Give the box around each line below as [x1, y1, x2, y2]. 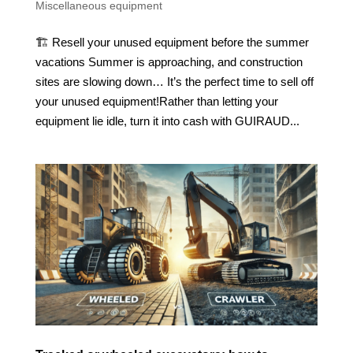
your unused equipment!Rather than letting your [35, 95, 278, 109]
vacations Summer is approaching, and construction [35, 55, 303, 69]
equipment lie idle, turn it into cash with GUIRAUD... [35, 114, 299, 128]
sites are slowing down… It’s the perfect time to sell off [35, 75, 314, 89]
